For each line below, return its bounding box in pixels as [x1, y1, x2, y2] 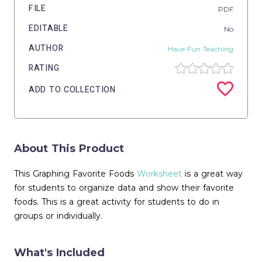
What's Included [14, 246, 105, 259]
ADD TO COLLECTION [29, 83, 116, 96]
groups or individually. [14, 211, 102, 221]
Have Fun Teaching [168, 44, 233, 53]
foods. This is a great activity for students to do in [14, 196, 219, 207]
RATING [29, 62, 60, 74]
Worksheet [137, 168, 182, 179]
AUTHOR [29, 42, 64, 54]
